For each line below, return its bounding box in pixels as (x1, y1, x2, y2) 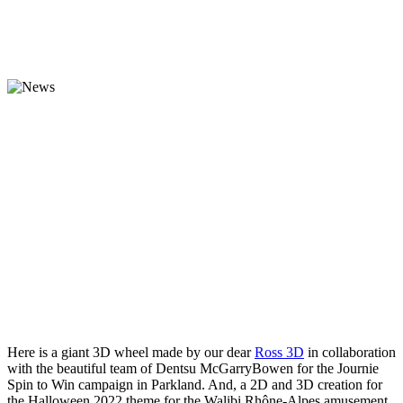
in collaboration (304, 344, 396, 360)
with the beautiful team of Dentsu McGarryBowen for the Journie (7, 360, 379, 376)
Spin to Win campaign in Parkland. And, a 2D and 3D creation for (7, 376, 382, 392)
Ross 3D (255, 344, 304, 360)
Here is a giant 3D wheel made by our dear (7, 344, 255, 360)
